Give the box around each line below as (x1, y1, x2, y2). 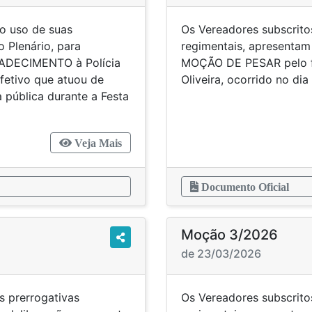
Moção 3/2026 (181, 226, 278, 243)
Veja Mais (72, 137, 122, 148)
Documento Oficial (198, 181, 289, 192)
